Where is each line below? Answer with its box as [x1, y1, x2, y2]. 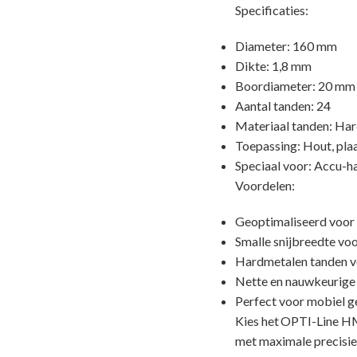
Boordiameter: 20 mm [234, 77, 355, 93]
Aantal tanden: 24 [234, 97, 331, 113]
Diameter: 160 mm [234, 37, 337, 53]
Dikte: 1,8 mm [234, 57, 312, 73]
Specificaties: [234, 2, 308, 18]
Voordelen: [234, 177, 295, 193]
